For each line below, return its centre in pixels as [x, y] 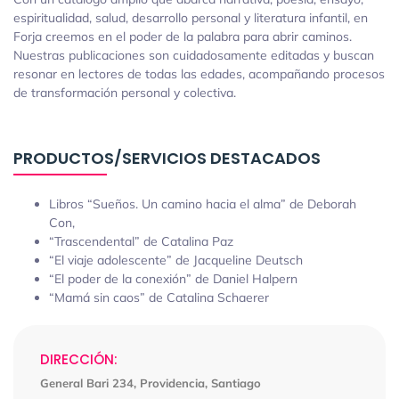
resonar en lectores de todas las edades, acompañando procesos [199, 74]
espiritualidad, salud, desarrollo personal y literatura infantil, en [191, 18]
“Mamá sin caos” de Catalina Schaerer [159, 297]
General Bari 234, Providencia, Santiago [151, 383]
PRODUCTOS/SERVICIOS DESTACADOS [167, 158]
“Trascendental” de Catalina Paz [143, 241]
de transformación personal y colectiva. [125, 93]
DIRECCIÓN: [79, 359]
